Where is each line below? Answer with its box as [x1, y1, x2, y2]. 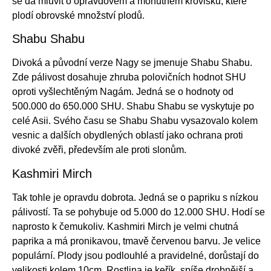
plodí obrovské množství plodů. [12, 10, 145, 21]
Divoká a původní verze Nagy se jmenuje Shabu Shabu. [12, 57, 252, 68]
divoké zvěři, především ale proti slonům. [12, 145, 186, 155]
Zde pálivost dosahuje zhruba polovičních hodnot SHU [12, 72, 246, 83]
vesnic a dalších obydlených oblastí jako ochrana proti [12, 130, 243, 141]
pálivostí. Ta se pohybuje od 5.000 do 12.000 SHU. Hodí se [12, 206, 265, 217]
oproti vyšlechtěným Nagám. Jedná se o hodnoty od [12, 87, 233, 97]
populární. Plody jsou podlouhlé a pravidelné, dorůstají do [12, 250, 259, 261]
